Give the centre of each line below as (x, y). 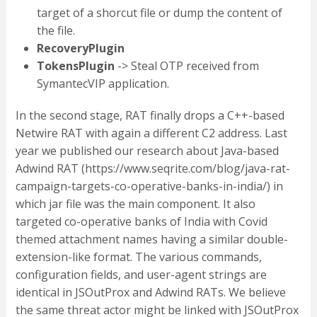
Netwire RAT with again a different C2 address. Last (151, 133)
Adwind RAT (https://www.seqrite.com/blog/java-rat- (152, 169)
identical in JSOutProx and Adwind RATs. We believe (150, 293)
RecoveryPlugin (80, 48)
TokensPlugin (75, 66)
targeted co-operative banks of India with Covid (141, 222)
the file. (56, 31)
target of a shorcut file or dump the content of (159, 13)
